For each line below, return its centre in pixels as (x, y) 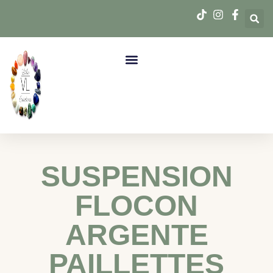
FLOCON (136, 206)
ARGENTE (136, 235)
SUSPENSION (136, 177)
